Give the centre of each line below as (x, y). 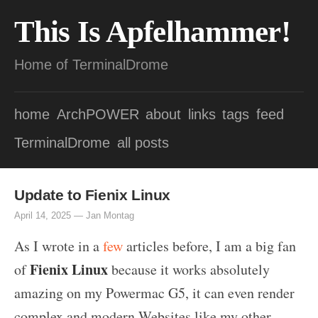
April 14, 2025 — (50, 215)
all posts (143, 142)
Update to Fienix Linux (92, 194)
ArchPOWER (98, 115)
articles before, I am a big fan (209, 246)
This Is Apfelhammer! (152, 32)
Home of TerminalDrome (91, 65)
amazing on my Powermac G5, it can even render (154, 292)
